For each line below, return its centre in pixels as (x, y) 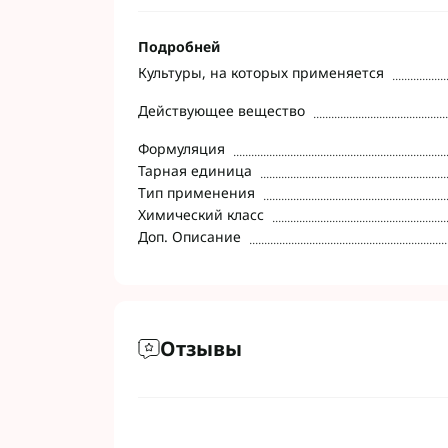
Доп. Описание (189, 236)
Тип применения (196, 192)
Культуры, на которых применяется (261, 72)
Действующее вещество (221, 110)
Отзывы (201, 348)
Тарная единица (195, 170)
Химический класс (201, 214)
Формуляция (181, 148)
